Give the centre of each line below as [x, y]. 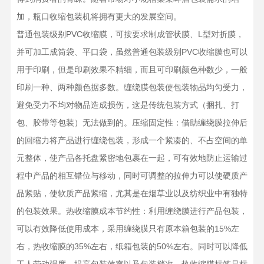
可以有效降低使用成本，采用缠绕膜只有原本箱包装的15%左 [128, 229]
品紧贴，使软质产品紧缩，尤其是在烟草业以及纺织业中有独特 [132, 193]
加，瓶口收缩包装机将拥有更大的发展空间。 [99, 16]
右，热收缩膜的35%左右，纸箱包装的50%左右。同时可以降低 [132, 246]
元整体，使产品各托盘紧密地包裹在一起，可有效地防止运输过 [132, 158]
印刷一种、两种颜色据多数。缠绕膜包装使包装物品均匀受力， [132, 87]
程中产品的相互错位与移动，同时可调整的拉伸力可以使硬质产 [132, 176]
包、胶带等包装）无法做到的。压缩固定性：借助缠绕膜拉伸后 [132, 123]
